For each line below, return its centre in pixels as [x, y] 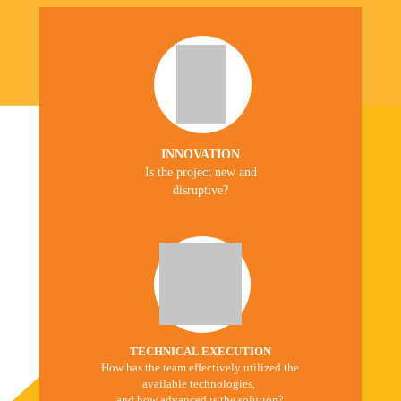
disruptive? [200, 190]
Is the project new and [200, 172]
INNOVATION [200, 154]
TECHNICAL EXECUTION [200, 351]
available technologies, [200, 384]
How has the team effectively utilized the [200, 367]
